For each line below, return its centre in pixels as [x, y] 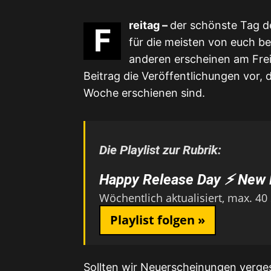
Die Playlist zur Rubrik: [160, 150]
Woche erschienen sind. [144, 93]
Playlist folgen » [158, 220]
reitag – [149, 25]
